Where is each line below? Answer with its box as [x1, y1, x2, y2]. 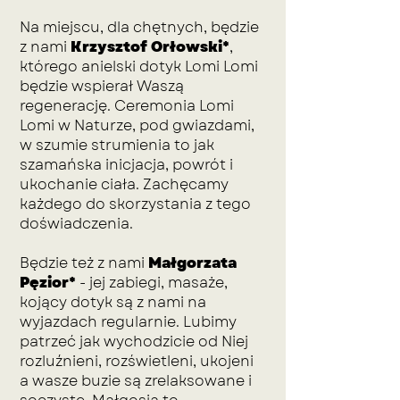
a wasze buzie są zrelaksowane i [20, 371, 252, 391]
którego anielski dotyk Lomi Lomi [20, 56, 258, 77]
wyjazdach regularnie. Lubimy [20, 312, 237, 332]
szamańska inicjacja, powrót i [20, 154, 233, 175]
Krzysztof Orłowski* [71, 37, 229, 57]
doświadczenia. [20, 213, 133, 234]
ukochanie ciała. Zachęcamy [20, 174, 229, 195]
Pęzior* [20, 272, 79, 293]
